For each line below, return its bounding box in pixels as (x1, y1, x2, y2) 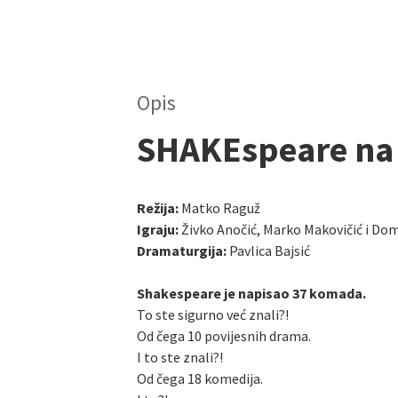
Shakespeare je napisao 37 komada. (137, 284, 366, 303)
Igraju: (137, 220, 181, 239)
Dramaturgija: (137, 242, 229, 260)
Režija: (137, 199, 179, 218)
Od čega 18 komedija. (137, 370, 263, 388)
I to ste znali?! (137, 348, 223, 367)
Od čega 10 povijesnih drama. (137, 327, 311, 346)
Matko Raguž (179, 199, 260, 218)
